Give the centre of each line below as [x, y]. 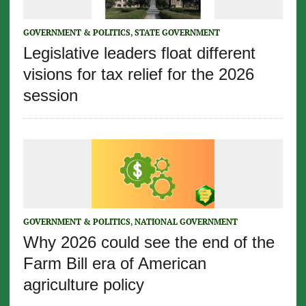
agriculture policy [83, 285]
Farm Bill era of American [114, 264]
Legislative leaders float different [139, 53]
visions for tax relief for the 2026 [138, 74]
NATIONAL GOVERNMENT [186, 222]
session [50, 96]
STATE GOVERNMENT [177, 33]
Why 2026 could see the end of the [149, 242]
